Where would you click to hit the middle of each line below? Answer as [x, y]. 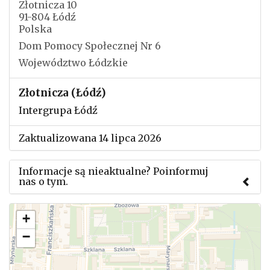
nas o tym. [43, 181]
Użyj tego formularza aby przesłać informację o [133, 208]
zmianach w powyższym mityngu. [102, 225]
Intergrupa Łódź [58, 110]
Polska [35, 29]
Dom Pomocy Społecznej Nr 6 [90, 46]
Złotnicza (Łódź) [62, 93]
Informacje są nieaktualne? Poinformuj [114, 171]
